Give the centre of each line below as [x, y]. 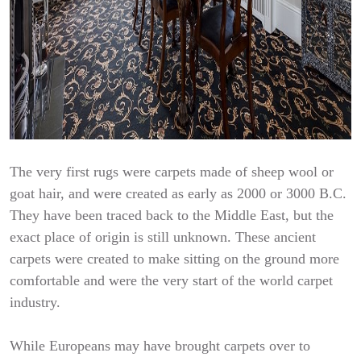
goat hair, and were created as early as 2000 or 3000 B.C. [178, 193]
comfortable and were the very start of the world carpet [171, 280]
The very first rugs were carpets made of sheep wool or [172, 172]
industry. [35, 302]
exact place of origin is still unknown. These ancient [163, 237]
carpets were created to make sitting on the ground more [174, 259]
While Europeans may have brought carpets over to [160, 346]
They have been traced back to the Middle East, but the [172, 215]
